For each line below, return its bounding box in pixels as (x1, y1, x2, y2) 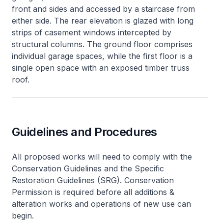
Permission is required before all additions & (12, 187, 174, 197)
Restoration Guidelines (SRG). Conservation (12, 175, 174, 185)
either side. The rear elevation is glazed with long (12, 15, 193, 26)
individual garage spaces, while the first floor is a (12, 51, 192, 61)
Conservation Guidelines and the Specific (12, 163, 164, 173)
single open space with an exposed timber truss (12, 62, 190, 73)
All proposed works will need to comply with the (12, 151, 192, 162)
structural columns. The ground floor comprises (12, 39, 192, 49)
